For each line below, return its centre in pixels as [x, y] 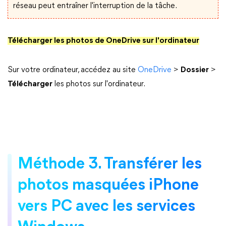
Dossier [195, 70]
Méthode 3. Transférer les [110, 164]
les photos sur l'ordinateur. [99, 84]
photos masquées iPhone [108, 186]
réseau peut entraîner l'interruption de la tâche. [95, 6]
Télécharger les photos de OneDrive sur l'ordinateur [103, 41]
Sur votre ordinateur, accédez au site [73, 70]
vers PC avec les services [106, 207]
